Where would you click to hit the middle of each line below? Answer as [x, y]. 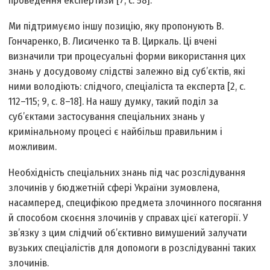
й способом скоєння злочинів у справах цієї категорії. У [128, 218]
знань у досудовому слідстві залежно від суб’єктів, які [127, 72]
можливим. [33, 147]
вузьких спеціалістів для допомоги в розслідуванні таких [132, 248]
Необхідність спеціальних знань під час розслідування [127, 173]
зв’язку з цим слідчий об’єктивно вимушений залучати [128, 233]
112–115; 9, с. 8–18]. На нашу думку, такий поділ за [114, 102]
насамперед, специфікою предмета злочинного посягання [135, 203]
